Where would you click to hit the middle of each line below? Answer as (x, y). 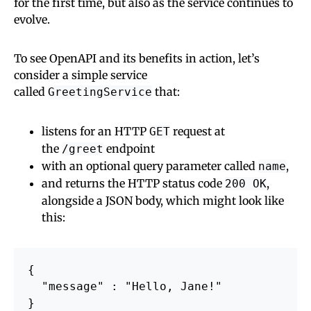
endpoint (129, 148)
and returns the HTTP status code (133, 183)
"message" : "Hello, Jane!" (125, 286)
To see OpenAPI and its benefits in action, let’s (137, 58)
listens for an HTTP (95, 131)
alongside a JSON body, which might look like (163, 200)
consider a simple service (81, 75)
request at (197, 131)
